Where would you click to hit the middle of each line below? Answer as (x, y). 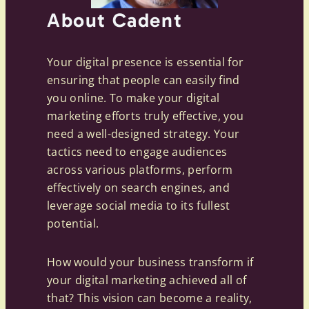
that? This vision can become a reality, (150, 298)
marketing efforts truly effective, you (146, 116)
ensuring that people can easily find (143, 80)
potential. (73, 224)
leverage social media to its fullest (139, 206)
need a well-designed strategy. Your (143, 134)
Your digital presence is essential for (146, 62)
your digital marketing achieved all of (147, 280)
